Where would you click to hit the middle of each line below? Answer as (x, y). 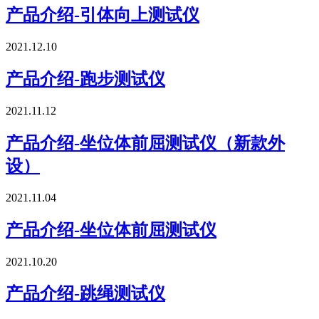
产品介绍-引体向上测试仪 (103, 15)
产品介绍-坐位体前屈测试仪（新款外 (145, 143)
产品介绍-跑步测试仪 (85, 79)
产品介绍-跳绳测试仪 (85, 294)
